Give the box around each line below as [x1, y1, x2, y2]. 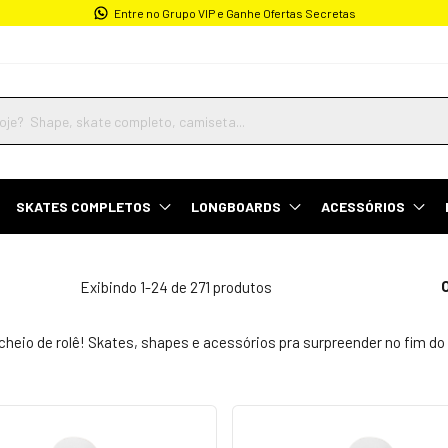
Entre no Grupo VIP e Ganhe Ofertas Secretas [113, 6, 356, 20]
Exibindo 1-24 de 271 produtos [79, 277, 272, 296]
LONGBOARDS [190, 197, 281, 215]
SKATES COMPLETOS [15, 197, 151, 215]
